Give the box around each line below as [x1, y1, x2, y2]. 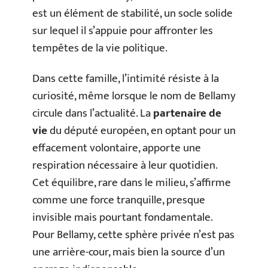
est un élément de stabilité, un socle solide [32, 4, 233, 23]
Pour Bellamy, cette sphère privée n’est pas [32, 226, 234, 244]
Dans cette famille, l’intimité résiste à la [32, 69, 219, 88]
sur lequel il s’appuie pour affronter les [32, 21, 213, 40]
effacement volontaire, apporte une [32, 139, 201, 157]
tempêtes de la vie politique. [32, 38, 167, 57]
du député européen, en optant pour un [47, 121, 236, 140]
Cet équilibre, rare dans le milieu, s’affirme [32, 173, 231, 192]
